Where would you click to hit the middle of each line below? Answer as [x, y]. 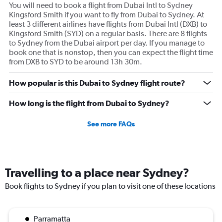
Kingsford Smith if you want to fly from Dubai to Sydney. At [107, 15]
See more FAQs [111, 124]
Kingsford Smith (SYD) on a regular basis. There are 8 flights [108, 34]
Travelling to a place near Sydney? [97, 173]
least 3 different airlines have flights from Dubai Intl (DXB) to [108, 24]
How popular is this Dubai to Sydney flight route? [97, 83]
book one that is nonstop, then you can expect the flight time [111, 53]
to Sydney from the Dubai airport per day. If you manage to [107, 43]
